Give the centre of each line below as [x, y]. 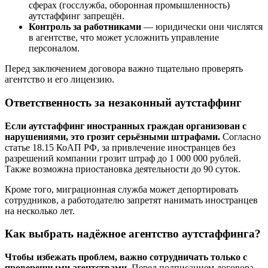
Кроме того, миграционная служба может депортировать [121, 189]
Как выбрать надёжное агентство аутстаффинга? [133, 234]
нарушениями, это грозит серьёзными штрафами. [112, 136]
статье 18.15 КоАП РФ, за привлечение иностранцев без [120, 147]
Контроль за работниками [85, 27]
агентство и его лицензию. [60, 80]
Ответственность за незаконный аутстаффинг [123, 102]
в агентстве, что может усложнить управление [124, 38]
